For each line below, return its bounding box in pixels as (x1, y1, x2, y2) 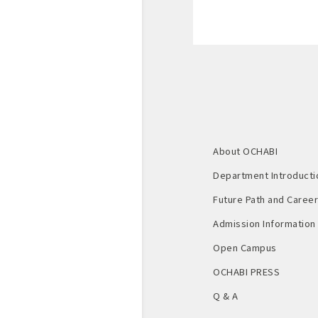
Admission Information (213, 216, 316, 230)
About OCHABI (213, 143, 278, 158)
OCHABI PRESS (213, 264, 280, 278)
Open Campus (213, 240, 277, 254)
